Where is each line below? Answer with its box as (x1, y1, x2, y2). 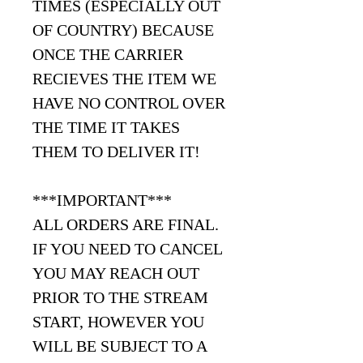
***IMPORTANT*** (32, 191, 176, 210)
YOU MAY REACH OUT (32, 264, 199, 283)
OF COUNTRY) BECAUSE (32, 21, 214, 40)
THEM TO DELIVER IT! (32, 143, 200, 161)
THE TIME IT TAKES (32, 118, 180, 137)
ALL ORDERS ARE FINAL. (32, 216, 219, 234)
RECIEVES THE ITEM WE (32, 70, 216, 88)
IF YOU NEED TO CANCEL (32, 240, 222, 258)
